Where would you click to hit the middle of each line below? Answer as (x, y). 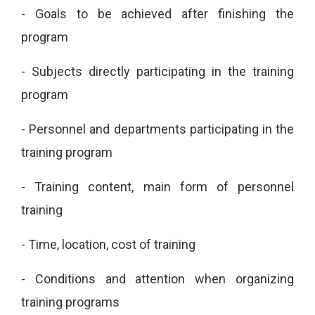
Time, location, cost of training (112, 244)
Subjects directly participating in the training (163, 71)
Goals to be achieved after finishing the (165, 13)
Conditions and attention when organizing (165, 278)
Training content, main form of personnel (165, 186)
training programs (70, 302)
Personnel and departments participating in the (162, 129)
